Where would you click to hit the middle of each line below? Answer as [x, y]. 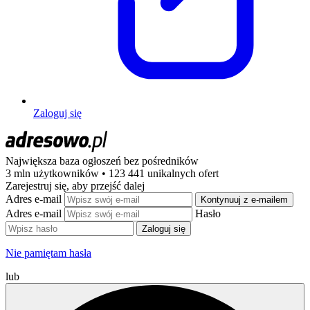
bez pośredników [161, 161]
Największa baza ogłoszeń [65, 161]
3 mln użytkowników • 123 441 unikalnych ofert [112, 173]
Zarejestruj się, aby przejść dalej [75, 185]
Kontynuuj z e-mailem [244, 199]
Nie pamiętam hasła [48, 253]
